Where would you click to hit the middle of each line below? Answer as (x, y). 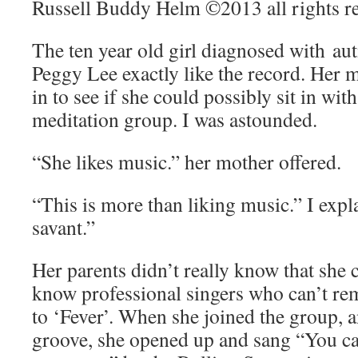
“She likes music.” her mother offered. (187, 161)
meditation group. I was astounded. (175, 119)
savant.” (64, 227)
